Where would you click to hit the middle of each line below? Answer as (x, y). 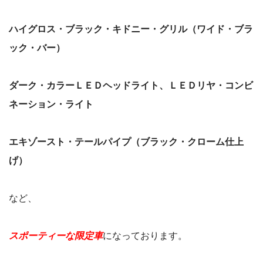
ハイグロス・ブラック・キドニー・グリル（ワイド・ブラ (131, 29)
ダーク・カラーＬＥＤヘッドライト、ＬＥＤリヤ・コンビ (131, 85)
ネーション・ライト (51, 104)
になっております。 (145, 236)
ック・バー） (37, 48)
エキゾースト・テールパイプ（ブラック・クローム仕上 (126, 142)
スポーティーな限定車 (56, 236)
